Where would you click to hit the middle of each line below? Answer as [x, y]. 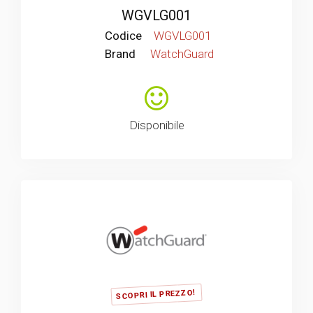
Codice [123, 36]
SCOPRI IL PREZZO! [156, 294]
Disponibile [156, 125]
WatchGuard [182, 54]
